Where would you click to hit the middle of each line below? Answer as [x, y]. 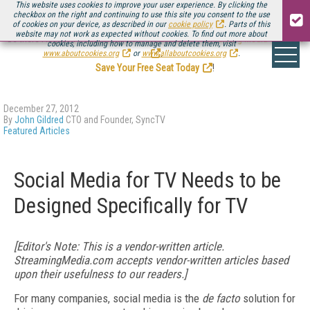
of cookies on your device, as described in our [90, 24]
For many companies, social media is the [108, 298]
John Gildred [39, 120]
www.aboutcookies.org [81, 53]
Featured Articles [37, 131]
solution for [268, 298]
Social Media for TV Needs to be [147, 180]
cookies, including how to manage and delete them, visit [141, 44]
